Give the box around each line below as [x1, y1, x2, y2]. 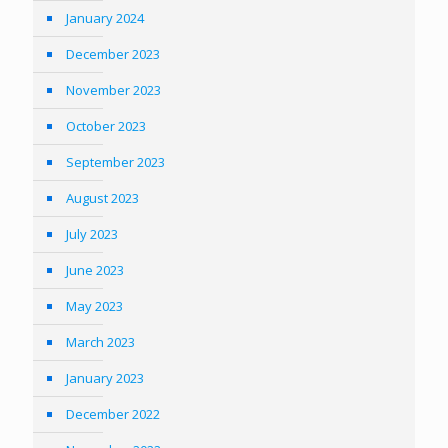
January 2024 [66, 9, 144, 27]
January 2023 [66, 369, 144, 387]
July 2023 [66, 225, 118, 243]
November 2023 [66, 81, 161, 99]
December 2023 [66, 45, 160, 63]
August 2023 [66, 189, 139, 207]
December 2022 [66, 405, 160, 423]
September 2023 [66, 153, 165, 171]
